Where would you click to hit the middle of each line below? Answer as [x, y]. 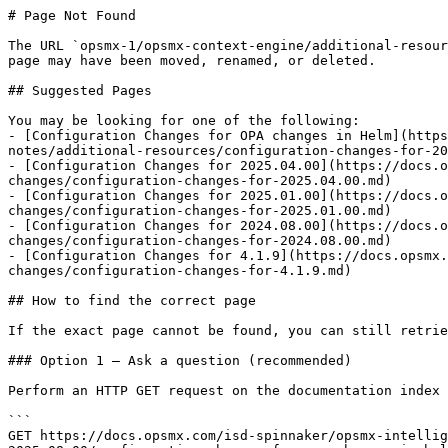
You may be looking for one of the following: [184, 120]
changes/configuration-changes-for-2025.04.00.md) [200, 180]
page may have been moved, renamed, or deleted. [192, 60]
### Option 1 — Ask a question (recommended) [180, 360]
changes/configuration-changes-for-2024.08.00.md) [200, 240]
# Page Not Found [72, 15]
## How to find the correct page [132, 300]
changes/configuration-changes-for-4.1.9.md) [180, 270]
